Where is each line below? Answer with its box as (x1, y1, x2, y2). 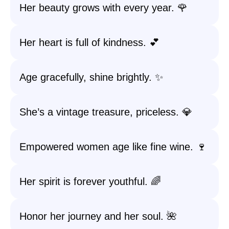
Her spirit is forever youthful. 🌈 (19, 176, 161, 187)
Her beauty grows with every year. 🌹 (19, 2, 188, 13)
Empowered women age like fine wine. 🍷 (19, 141, 207, 152)
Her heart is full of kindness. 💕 (19, 37, 159, 48)
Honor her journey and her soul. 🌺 (19, 211, 177, 222)
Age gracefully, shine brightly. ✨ (19, 72, 163, 83)
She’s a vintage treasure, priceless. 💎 (19, 106, 192, 118)
